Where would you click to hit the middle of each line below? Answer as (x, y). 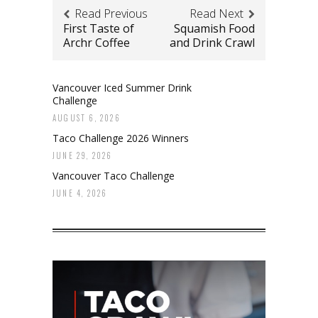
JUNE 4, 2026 (80, 193)
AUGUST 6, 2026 (87, 118)
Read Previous (111, 14)
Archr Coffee (97, 43)
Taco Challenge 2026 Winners (121, 138)
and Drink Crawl (212, 43)
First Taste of (99, 29)
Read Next (216, 14)
